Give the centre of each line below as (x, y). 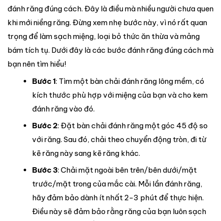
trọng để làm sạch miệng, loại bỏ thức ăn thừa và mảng (104, 36)
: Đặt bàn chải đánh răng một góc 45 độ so (132, 126)
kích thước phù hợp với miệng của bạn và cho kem (120, 95)
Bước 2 (45, 126)
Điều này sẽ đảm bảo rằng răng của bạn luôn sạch (119, 212)
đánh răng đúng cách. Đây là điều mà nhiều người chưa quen (110, 8)
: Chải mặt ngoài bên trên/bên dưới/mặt (127, 170)
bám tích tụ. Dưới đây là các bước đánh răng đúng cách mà (110, 50)
